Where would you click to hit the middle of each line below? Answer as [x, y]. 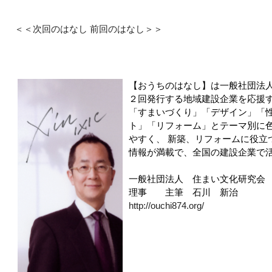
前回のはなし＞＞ [126, 29]
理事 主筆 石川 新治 [183, 192]
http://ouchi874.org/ [166, 206]
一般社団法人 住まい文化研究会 [197, 179]
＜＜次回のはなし [51, 29]
